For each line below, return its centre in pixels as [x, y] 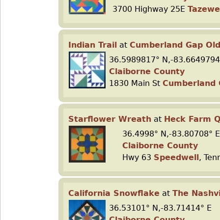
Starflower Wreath [110, 119]
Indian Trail [93, 45]
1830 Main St [136, 83]
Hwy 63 [138, 157]
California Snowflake [114, 193]
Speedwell [176, 157]
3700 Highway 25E [150, 9]
